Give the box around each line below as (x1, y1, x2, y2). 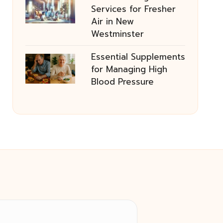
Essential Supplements (91, 50, 185, 63)
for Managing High (91, 63, 167, 76)
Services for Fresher (91, 2, 176, 15)
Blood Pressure (91, 75, 154, 88)
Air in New (91, 15, 134, 28)
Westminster (91, 27, 144, 40)
